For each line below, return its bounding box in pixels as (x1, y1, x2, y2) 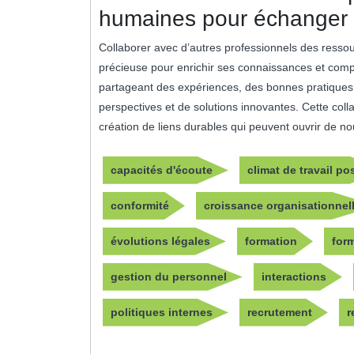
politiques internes (111, 305, 213, 318)
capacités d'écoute (111, 163, 213, 176)
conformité (111, 198, 169, 212)
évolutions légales (111, 234, 210, 247)
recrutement (247, 305, 312, 318)
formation (245, 234, 297, 247)
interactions (262, 269, 326, 283)
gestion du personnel (111, 269, 227, 283)
